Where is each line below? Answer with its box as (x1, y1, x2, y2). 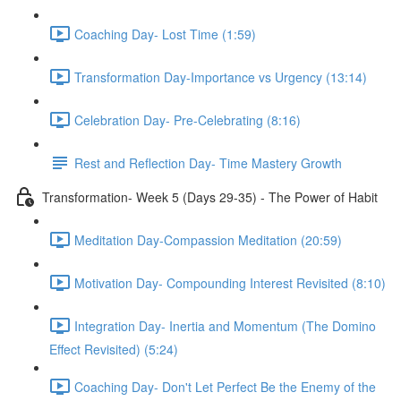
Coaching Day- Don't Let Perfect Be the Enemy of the (74, 377, 376, 396)
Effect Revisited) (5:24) (49, 340, 178, 358)
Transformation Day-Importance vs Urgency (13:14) (74, 67, 367, 86)
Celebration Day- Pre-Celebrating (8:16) (74, 110, 301, 129)
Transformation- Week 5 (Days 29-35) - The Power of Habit (42, 187, 378, 206)
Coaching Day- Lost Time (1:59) (74, 24, 256, 43)
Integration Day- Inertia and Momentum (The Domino (74, 316, 376, 335)
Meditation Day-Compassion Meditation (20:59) (74, 230, 342, 249)
